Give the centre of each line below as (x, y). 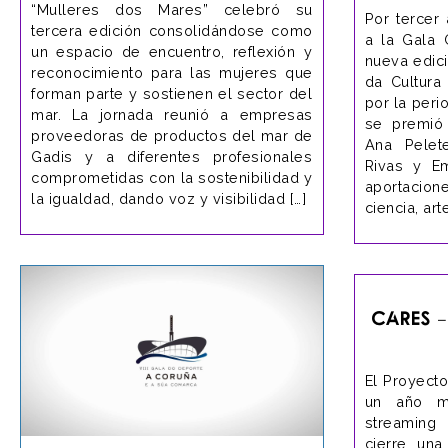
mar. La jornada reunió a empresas (172, 114)
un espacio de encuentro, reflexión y (171, 51)
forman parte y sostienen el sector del (171, 93)
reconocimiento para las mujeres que (172, 72)
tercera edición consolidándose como (172, 30)
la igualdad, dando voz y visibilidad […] (168, 198)
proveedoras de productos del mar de (172, 135)
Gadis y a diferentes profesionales (171, 156)
